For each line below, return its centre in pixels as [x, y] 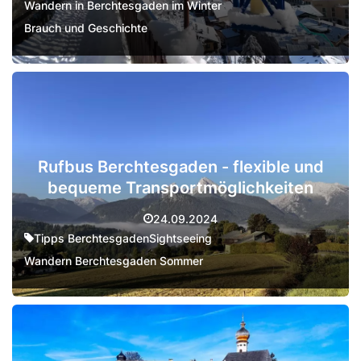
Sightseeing [180, 238]
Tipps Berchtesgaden [91, 238]
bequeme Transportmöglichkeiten [180, 187]
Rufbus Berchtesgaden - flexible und [180, 166]
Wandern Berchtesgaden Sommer [114, 260]
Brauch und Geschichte [86, 28]
